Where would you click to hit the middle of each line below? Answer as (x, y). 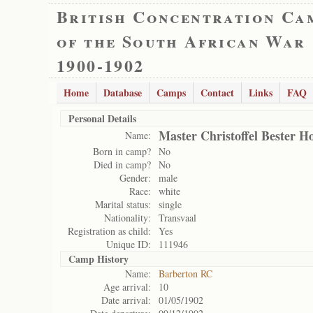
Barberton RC (185, 274)
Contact (217, 93)
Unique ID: (129, 244)
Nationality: (128, 218)
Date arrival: (126, 300)
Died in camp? (122, 165)
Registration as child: (109, 231)
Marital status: (123, 204)
